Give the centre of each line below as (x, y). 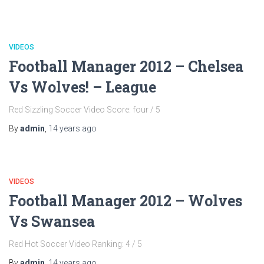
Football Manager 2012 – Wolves (126, 201)
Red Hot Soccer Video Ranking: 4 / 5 (75, 244)
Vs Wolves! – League (82, 87)
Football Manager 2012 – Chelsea (126, 66)
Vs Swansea (52, 221)
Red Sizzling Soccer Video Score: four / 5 (85, 110)
